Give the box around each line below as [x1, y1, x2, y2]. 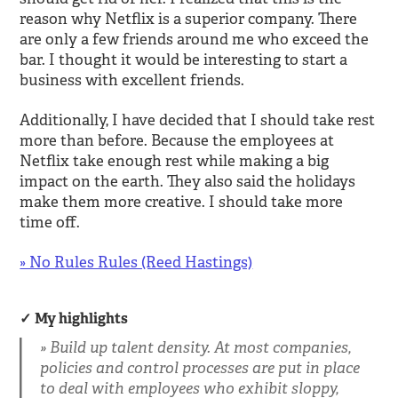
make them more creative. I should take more [20, 192, 344, 211]
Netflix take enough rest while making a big [20, 151, 330, 171]
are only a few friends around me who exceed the [20, 29, 370, 49]
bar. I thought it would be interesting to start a [20, 50, 348, 69]
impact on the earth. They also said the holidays [20, 171, 356, 191]
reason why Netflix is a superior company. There [20, 9, 358, 28]
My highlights [35, 308, 129, 328]
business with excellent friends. [20, 70, 245, 90]
